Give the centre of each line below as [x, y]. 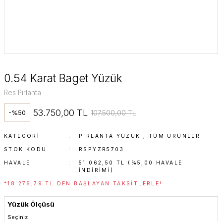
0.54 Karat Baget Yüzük [63, 78]
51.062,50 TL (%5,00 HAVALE [131, 163]
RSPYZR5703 [101, 149]
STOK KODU [26, 149]
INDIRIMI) [96, 170]
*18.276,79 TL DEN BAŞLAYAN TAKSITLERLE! [83, 183]
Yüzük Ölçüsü [31, 204]
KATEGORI [22, 136]
